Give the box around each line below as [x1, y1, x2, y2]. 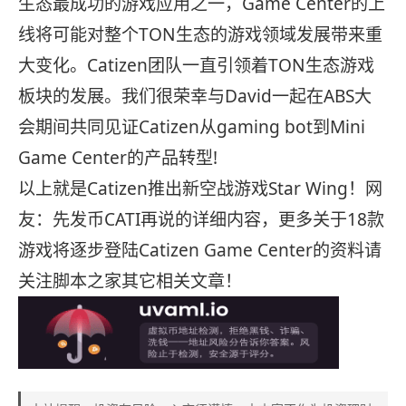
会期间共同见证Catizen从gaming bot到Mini [18, 115, 365, 140]
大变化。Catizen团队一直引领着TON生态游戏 [18, 53, 374, 78]
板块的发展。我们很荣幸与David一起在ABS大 [18, 84, 372, 109]
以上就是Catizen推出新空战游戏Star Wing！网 [18, 177, 382, 201]
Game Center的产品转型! [18, 146, 217, 170]
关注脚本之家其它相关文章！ [18, 269, 242, 294]
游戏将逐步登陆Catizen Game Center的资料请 [18, 238, 382, 263]
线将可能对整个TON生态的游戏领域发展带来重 [18, 23, 382, 47]
